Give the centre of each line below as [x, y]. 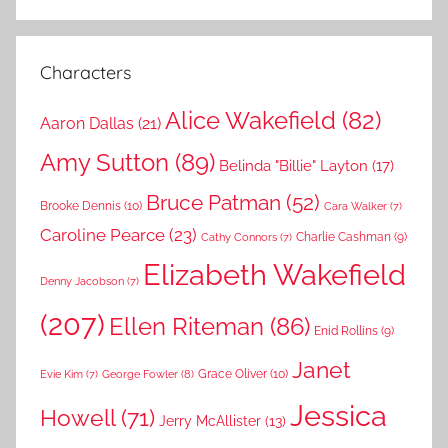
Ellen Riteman [186, 327]
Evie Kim [61, 374]
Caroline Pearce [102, 235]
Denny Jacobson [82, 281]
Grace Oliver [232, 374]
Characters [85, 73]
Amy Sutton [104, 163]
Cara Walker [355, 206]
